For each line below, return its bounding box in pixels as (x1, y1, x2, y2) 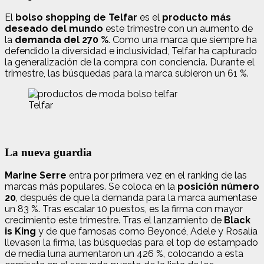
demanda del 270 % (15, 34, 108, 46)
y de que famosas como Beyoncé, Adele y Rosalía (36, 226, 258, 237)
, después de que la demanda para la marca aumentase (16, 192, 257, 204)
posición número (177, 181, 259, 193)
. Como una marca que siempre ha (108, 34, 257, 46)
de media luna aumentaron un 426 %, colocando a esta (5, 248, 243, 260)
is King (5, 226, 36, 237)
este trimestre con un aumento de (103, 23, 253, 35)
